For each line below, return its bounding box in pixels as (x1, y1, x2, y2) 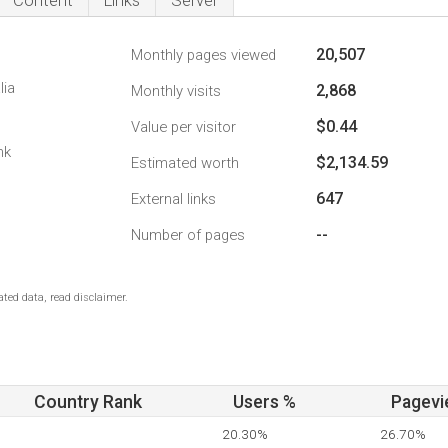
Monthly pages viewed (131, 46, 276, 64)
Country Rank (34, 392, 142, 412)
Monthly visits (131, 82, 221, 100)
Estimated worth (131, 154, 239, 172)
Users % (233, 392, 296, 412)
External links (131, 190, 216, 208)
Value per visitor (131, 118, 236, 136)
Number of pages (131, 226, 245, 244)
